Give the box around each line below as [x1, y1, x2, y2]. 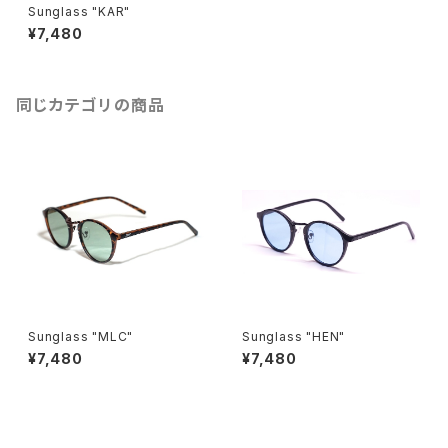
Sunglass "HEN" [242, 329, 346, 344]
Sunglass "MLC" [28, 329, 134, 344]
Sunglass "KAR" [28, 4, 131, 19]
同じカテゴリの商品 [16, 95, 166, 115]
